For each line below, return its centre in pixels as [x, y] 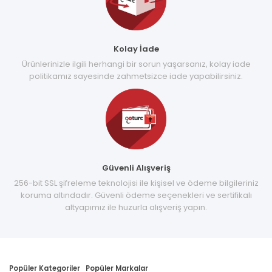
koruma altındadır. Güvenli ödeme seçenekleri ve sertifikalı [136, 195]
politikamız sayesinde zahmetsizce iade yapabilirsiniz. [136, 76]
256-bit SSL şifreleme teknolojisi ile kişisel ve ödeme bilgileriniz [136, 183]
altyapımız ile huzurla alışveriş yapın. [136, 207]
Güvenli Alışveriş [136, 168]
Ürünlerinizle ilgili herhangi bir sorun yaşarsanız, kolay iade [136, 64]
